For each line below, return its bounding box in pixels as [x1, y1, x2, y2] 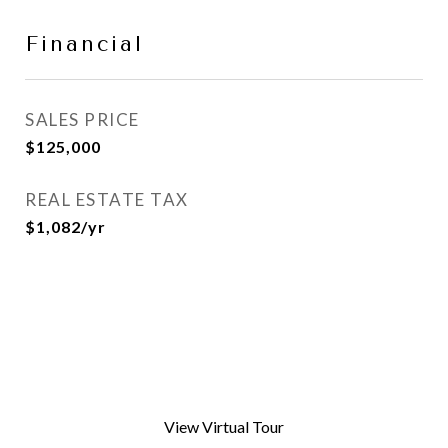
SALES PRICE [25, 109, 140, 130]
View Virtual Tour [164, 417, 284, 436]
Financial [25, 32, 144, 56]
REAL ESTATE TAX [25, 189, 189, 210]
